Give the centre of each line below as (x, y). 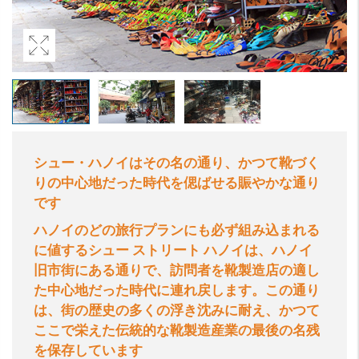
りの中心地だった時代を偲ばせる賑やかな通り (177, 183)
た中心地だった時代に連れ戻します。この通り (177, 290)
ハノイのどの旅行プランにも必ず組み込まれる (177, 230)
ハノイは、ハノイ (258, 250)
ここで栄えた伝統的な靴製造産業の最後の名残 (177, 330)
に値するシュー (81, 250)
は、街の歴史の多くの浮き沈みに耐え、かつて (177, 310)
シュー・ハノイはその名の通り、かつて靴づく (177, 163)
